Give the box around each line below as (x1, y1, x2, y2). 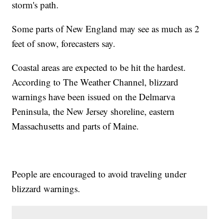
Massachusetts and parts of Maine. (12, 119, 139, 132)
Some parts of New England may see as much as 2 (12, 22, 200, 35)
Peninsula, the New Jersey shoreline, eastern (12, 105, 175, 117)
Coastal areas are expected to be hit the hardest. (12, 61, 186, 73)
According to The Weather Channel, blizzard (12, 75, 179, 88)
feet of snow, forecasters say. (12, 37, 116, 49)
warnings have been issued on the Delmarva (12, 90, 175, 103)
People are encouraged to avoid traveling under (12, 167, 187, 180)
